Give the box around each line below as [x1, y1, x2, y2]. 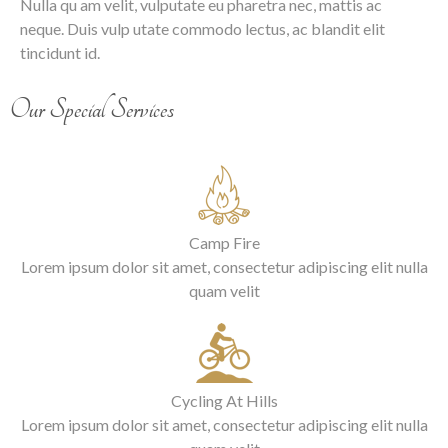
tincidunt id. [20, 42, 100, 62]
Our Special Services [10, 93, 174, 125]
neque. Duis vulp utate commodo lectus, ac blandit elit [20, 18, 385, 38]
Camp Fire [188, 232, 260, 252]
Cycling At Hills [170, 390, 278, 410]
